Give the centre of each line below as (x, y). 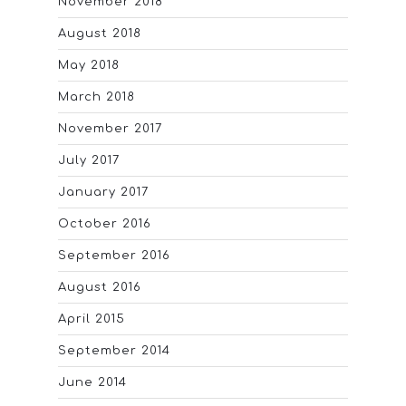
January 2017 (103, 193)
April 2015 (92, 319)
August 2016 (100, 288)
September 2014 (114, 351)
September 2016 (114, 256)
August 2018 (100, 34)
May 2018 (89, 66)
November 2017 (110, 129)
